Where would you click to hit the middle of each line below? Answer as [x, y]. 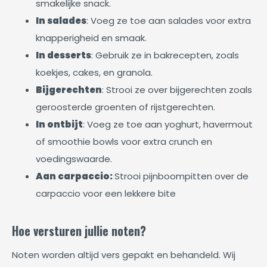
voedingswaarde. [74, 159]
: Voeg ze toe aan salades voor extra [169, 21]
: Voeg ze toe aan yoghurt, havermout [168, 124]
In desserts [63, 55]
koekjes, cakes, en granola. [94, 72]
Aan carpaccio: [75, 176]
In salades [61, 21]
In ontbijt [59, 124]
